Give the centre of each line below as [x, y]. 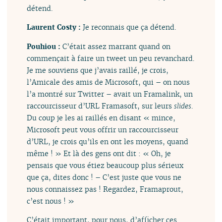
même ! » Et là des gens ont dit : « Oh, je [99, 153]
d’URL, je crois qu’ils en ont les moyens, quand [108, 141]
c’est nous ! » [51, 201]
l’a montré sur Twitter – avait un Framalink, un [110, 94]
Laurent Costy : [55, 27]
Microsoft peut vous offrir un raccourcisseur [103, 129]
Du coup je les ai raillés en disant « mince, [101, 117]
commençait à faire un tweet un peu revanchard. [111, 58]
